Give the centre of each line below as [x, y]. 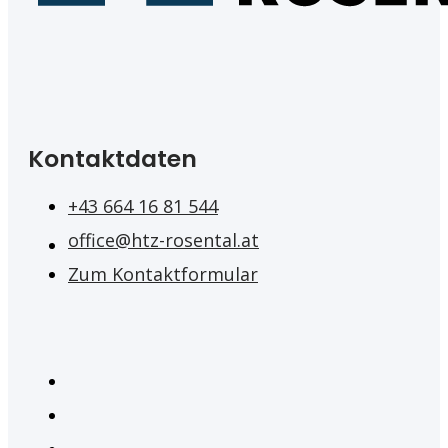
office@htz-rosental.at [163, 239]
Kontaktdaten [112, 158]
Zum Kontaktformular [163, 273]
